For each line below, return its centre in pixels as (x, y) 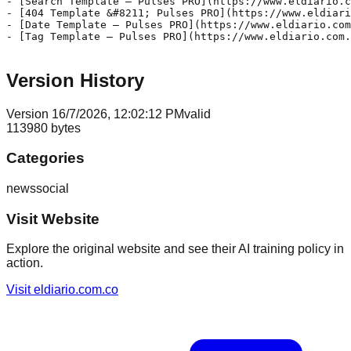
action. (25, 263)
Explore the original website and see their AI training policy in (175, 249)
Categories (45, 158)
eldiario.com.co (76, 290)
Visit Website (53, 219)
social (52, 188)
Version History (75, 80)
